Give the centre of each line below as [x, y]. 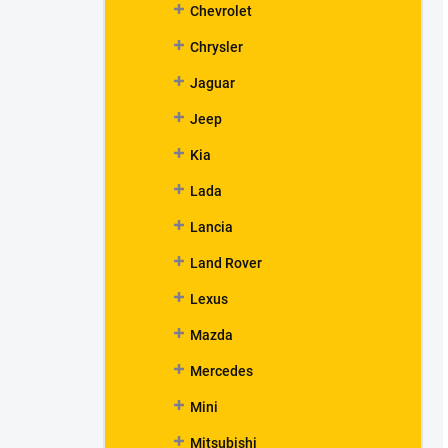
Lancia [211, 227]
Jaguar [212, 83]
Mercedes [221, 371]
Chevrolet [221, 11]
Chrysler [216, 47]
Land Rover [226, 263]
